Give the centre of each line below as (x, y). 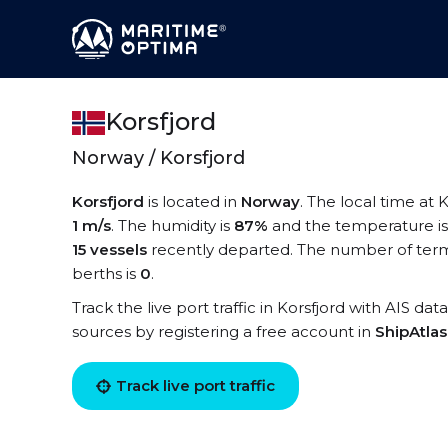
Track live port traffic (195, 385)
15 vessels (109, 249)
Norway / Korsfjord (158, 158)
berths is (106, 273)
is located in (192, 201)
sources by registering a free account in (223, 331)
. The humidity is (172, 225)
